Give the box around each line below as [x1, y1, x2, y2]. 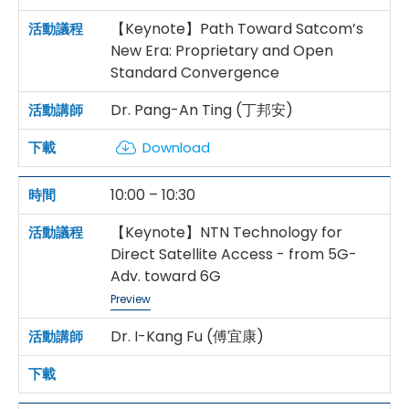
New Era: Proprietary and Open [110, 40, 333, 62]
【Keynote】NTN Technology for [110, 222, 342, 244]
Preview [110, 291, 151, 308]
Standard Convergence [110, 62, 279, 84]
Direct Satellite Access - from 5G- [110, 244, 357, 266]
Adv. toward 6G [110, 266, 221, 288]
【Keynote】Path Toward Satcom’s [110, 18, 363, 40]
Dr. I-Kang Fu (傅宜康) [110, 326, 264, 348]
